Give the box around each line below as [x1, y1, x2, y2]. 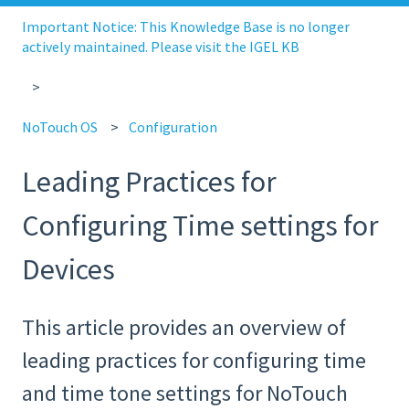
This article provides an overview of [22, 313, 346, 342]
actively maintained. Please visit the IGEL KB [22, 37, 299, 56]
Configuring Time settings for [22, 206, 379, 244]
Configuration [129, 118, 218, 137]
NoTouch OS [22, 118, 98, 137]
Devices [22, 250, 115, 288]
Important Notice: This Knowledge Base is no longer [22, 16, 350, 36]
